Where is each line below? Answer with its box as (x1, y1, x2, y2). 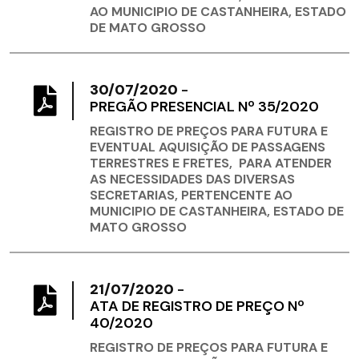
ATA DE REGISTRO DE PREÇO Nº (90, 296, 305, 317)
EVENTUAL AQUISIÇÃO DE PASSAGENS (90, 139, 325, 156)
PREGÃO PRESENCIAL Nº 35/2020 (90, 97, 319, 117)
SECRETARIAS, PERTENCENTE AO (90, 187, 292, 204)
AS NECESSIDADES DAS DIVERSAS (90, 171, 295, 188)
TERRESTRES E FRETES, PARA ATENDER (90, 155, 332, 172)
